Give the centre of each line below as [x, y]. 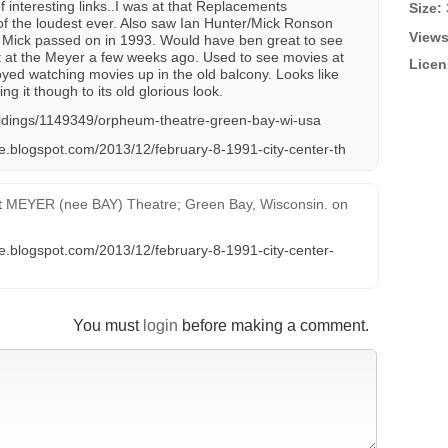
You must [108, 325]
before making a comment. [273, 325]
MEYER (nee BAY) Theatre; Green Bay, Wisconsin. [167, 204]
